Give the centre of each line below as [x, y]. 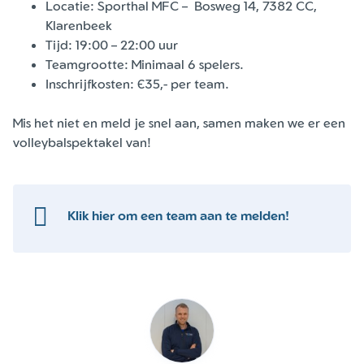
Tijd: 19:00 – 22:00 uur [112, 45]
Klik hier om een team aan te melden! [178, 216]
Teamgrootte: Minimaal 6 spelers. [145, 65]
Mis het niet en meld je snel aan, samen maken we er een [179, 123]
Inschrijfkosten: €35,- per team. [137, 84]
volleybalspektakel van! [82, 143]
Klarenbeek [79, 26]
